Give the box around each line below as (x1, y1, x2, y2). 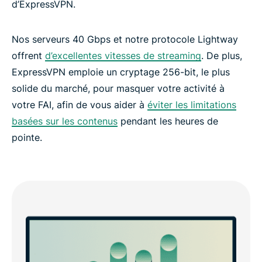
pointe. (12, 131, 42, 143)
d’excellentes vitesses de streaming (45, 49, 201, 61)
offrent (12, 49, 45, 61)
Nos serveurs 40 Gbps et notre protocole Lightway (12, 33, 238, 45)
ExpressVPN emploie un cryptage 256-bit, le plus (12, 65, 230, 78)
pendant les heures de (118, 115, 218, 127)
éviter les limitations (147, 98, 236, 111)
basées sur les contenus (12, 115, 118, 127)
